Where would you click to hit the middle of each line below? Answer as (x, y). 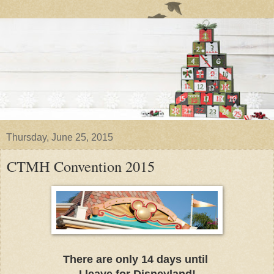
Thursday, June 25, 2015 (60, 137)
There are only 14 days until (137, 259)
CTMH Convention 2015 (81, 166)
